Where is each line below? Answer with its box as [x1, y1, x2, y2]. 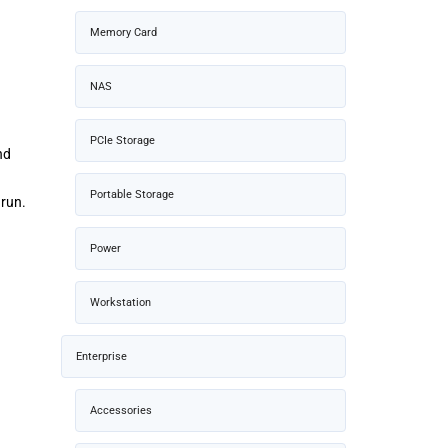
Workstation [90, 295, 151, 309]
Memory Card [90, 25, 157, 39]
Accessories [90, 403, 152, 417]
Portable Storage [90, 187, 174, 201]
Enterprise [76, 349, 127, 363]
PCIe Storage [90, 133, 155, 147]
